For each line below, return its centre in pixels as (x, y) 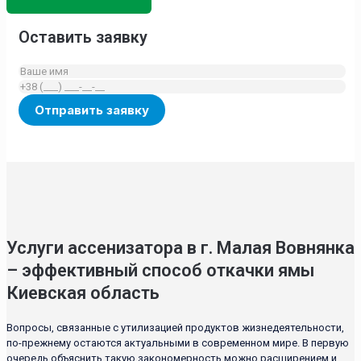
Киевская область (83, 293)
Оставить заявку (83, 37)
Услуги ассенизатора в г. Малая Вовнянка (180, 248)
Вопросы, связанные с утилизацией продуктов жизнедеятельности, (175, 327)
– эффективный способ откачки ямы (160, 271)
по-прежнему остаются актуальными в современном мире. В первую (178, 342)
